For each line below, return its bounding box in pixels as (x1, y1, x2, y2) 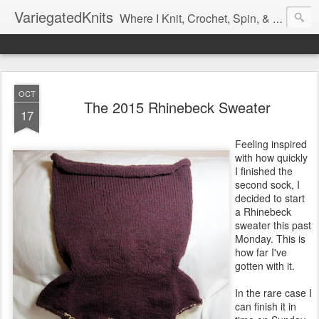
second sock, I (235, 177, 300, 192)
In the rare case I (235, 286, 312, 300)
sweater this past (235, 218, 311, 232)
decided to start (235, 191, 305, 205)
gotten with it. (235, 258, 295, 273)
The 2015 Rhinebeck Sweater (84, 97, 271, 117)
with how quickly (235, 150, 308, 164)
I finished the (235, 164, 293, 178)
